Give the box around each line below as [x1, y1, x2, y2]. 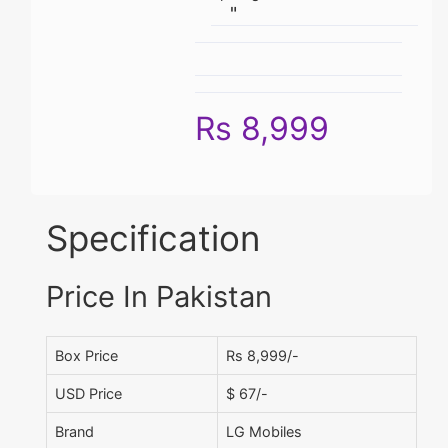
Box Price [55, 347, 118, 365]
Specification [46, 216, 260, 259]
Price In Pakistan [46, 279, 272, 315]
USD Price [55, 385, 122, 403]
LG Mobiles [226, 423, 302, 441]
